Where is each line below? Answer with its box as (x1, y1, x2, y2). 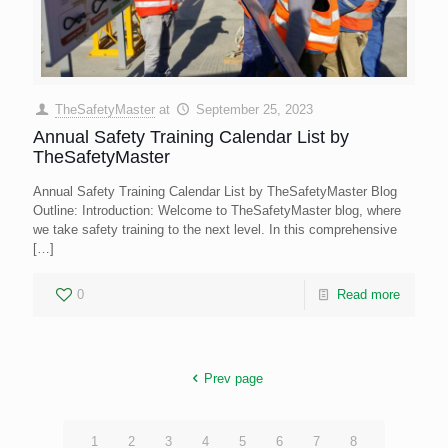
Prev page (203, 370, 263, 386)
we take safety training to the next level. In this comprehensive (33, 221, 397, 237)
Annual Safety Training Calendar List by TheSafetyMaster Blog (33, 183, 397, 199)
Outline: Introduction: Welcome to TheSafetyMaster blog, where (33, 202, 401, 218)
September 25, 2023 (196, 101, 314, 117)
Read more (337, 286, 400, 302)
